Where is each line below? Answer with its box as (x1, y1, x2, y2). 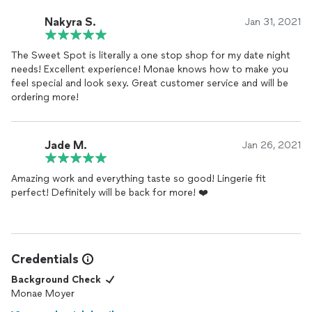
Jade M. (45, 138, 87, 152)
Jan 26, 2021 (242, 139, 301, 151)
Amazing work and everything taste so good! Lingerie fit (11, 173, 266, 185)
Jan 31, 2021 (245, 16, 301, 28)
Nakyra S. (45, 15, 96, 29)
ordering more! (11, 91, 79, 103)
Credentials (11, 251, 79, 267)
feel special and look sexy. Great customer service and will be (11, 77, 288, 89)
